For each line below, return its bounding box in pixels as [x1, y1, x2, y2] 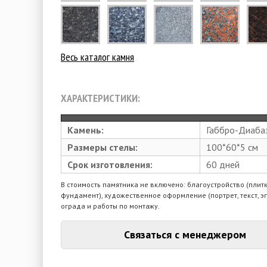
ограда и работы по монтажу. [61, 201, 160, 210]
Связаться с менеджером [123, 227, 246, 241]
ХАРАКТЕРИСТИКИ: [61, 91, 140, 105]
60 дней [206, 158, 240, 170]
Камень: [67, 123, 104, 136]
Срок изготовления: [67, 158, 153, 170]
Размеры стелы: [67, 141, 138, 153]
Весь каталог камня [61, 49, 134, 64]
